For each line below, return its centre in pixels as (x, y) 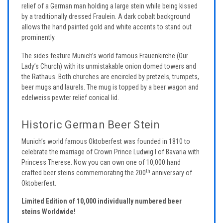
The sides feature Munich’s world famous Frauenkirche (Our (105, 56)
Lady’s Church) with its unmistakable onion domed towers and (109, 66)
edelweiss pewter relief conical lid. (70, 97)
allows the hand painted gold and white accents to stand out (107, 27)
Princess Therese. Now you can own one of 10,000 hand (101, 162)
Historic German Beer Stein (91, 124)
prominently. (39, 38)
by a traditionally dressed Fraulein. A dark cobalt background (106, 17)
